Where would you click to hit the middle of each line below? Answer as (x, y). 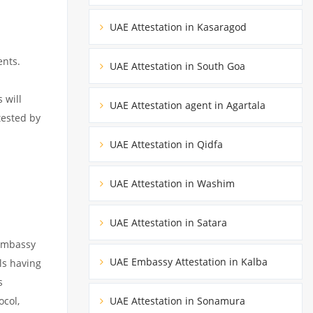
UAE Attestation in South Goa (176, 66)
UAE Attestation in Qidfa (165, 144)
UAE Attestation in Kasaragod (177, 27)
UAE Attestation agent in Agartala (186, 105)
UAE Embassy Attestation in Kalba (187, 261)
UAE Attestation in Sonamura (176, 300)
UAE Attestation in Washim (171, 183)
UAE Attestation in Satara (167, 222)
